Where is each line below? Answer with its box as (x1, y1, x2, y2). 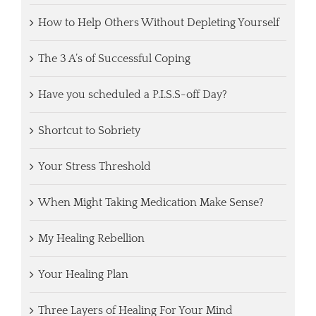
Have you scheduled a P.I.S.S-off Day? (37, 88, 227, 102)
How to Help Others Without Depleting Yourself (37, 16, 279, 30)
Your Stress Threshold (37, 160, 151, 174)
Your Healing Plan (37, 268, 128, 281)
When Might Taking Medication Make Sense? (37, 196, 264, 209)
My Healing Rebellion (37, 232, 145, 245)
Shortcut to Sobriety (37, 124, 140, 138)
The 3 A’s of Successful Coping (37, 52, 190, 66)
